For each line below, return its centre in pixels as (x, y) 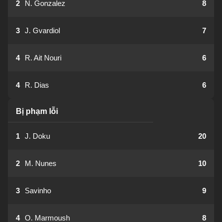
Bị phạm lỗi (37, 111)
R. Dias (37, 85)
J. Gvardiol (42, 30)
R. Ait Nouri (43, 58)
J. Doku (37, 136)
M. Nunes (41, 163)
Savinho (38, 191)
